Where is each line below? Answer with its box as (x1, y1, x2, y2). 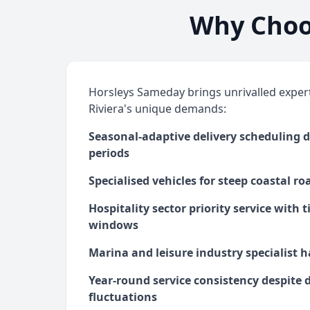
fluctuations (89, 289, 157, 304)
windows (89, 217, 138, 232)
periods (89, 145, 129, 161)
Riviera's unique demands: (89, 101, 226, 116)
